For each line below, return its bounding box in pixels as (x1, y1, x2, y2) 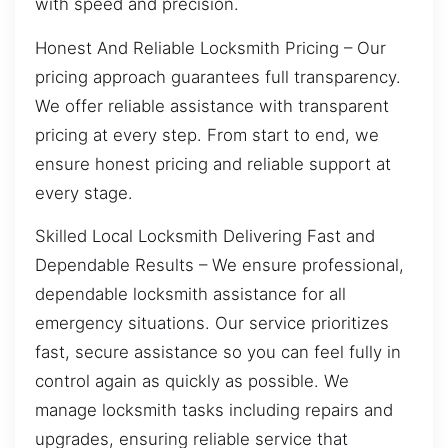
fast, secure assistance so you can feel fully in (35, 341, 401, 362)
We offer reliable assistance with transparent (35, 95, 389, 116)
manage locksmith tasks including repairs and (35, 399, 393, 420)
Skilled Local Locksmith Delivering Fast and (35, 225, 375, 246)
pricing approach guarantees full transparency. (35, 66, 401, 87)
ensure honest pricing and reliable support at (35, 153, 391, 174)
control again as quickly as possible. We (35, 370, 349, 391)
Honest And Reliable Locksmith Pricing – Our (35, 37, 386, 58)
